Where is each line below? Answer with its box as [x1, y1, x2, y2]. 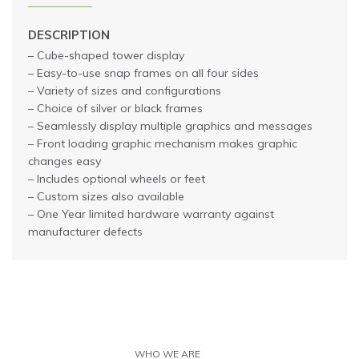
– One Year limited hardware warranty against [28, 207, 274, 222]
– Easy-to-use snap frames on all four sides [28, 66, 259, 81]
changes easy [28, 154, 101, 169]
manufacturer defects [28, 224, 143, 240]
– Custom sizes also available [28, 189, 184, 204]
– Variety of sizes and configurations [28, 83, 221, 99]
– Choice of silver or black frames [28, 101, 203, 116]
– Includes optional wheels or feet [28, 171, 205, 187]
